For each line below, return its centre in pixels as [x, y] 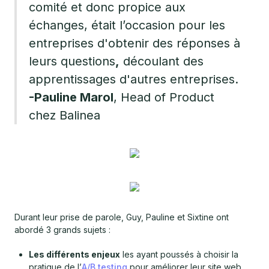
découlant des [162, 62]
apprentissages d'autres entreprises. [134, 80]
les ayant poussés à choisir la [179, 255]
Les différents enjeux [74, 255]
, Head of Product [164, 98]
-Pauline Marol [71, 98]
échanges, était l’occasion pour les [127, 26]
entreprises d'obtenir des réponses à [134, 44]
